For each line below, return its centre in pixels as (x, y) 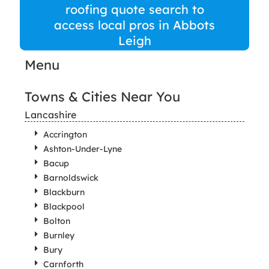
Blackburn (64, 192)
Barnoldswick (71, 178)
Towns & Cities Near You (102, 97)
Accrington (65, 134)
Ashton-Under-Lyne (82, 149)
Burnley (59, 235)
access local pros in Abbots (134, 25)
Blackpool (64, 207)
